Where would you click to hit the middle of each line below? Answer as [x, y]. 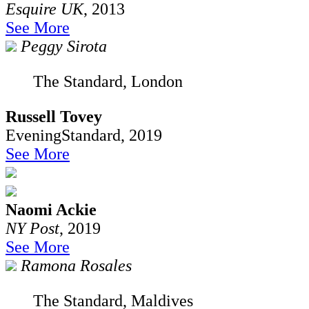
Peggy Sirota [64, 46]
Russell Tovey [54, 116]
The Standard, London [108, 81]
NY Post [32, 228]
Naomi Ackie [51, 209]
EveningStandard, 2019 [84, 135]
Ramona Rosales [76, 265]
